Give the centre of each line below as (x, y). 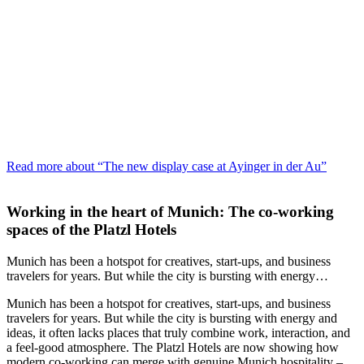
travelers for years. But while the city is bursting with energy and (172, 318)
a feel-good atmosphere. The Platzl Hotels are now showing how (173, 347)
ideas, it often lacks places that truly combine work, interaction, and (178, 332)
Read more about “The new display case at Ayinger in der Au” (167, 166)
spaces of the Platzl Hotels (91, 230)
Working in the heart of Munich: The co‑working (170, 212)
